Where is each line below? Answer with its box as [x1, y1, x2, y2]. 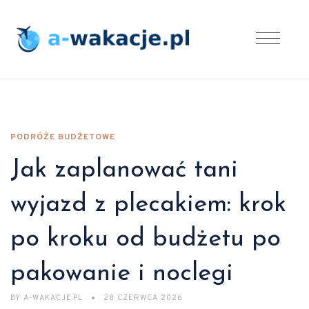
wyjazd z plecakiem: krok [10, 192, 286, 217]
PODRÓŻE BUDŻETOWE [10, 132, 115, 143]
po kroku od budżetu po [10, 227, 281, 252]
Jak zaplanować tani [10, 158, 238, 183]
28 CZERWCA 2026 [103, 293, 183, 303]
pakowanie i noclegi [10, 261, 233, 286]
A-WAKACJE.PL [21, 293, 86, 303]
